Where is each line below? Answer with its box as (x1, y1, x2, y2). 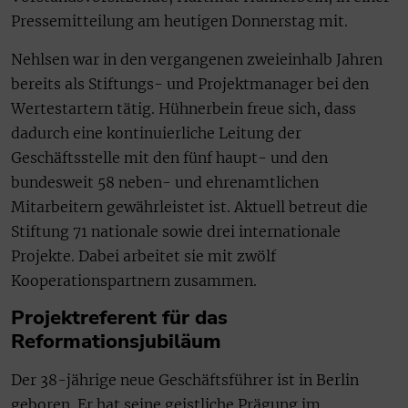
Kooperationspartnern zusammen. (11, 270, 257, 290)
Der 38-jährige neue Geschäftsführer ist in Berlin (11, 370, 359, 389)
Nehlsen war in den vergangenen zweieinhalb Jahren (11, 49, 382, 68)
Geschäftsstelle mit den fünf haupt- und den (11, 148, 328, 167)
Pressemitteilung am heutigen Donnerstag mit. (11, 12, 348, 31)
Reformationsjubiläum (11, 327, 221, 355)
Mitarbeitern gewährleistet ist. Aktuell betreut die (11, 197, 368, 216)
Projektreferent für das (11, 303, 228, 331)
